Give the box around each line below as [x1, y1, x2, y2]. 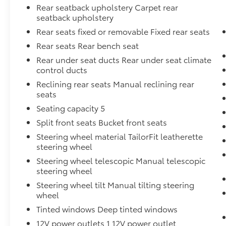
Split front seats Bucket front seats [36, 116, 167, 128]
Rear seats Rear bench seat [36, 39, 139, 51]
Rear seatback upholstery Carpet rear [36, 1, 179, 13]
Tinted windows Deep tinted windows [36, 203, 178, 215]
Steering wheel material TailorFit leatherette [36, 130, 203, 142]
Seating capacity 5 [36, 102, 105, 114]
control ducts [36, 64, 88, 76]
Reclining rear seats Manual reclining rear [36, 78, 195, 90]
